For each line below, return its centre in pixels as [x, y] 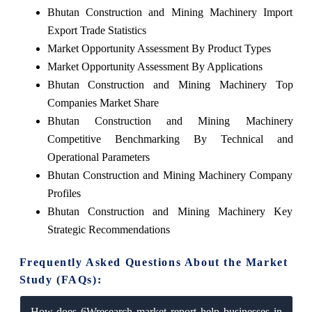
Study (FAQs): [61, 279]
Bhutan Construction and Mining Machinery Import [170, 12]
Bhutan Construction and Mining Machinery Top [170, 84]
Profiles [64, 193]
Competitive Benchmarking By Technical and [170, 139]
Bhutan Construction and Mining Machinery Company [170, 175]
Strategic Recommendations [108, 229]
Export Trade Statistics [96, 30]
